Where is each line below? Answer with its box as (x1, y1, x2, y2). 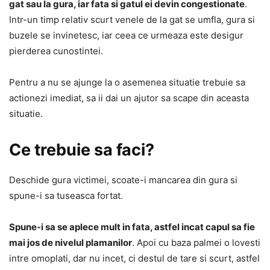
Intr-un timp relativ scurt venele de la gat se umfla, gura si (9, 14, 255, 26)
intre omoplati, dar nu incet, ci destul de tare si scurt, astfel (9, 253, 260, 265)
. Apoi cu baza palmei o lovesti (132, 237, 260, 249)
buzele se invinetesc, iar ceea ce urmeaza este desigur (9, 30, 243, 42)
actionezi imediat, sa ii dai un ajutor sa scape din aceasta (9, 92, 249, 104)
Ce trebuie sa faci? (9, 140, 154, 160)
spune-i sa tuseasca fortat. (9, 190, 123, 202)
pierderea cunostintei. (9, 45, 103, 57)
